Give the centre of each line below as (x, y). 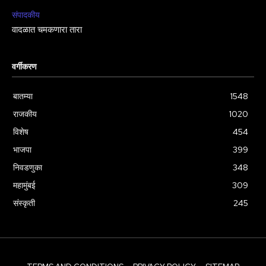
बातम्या (23, 96)
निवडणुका (28, 167)
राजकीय (25, 114)
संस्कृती (24, 203)
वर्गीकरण (24, 67)
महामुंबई (24, 185)
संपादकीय (26, 15)
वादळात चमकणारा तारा (47, 30)
